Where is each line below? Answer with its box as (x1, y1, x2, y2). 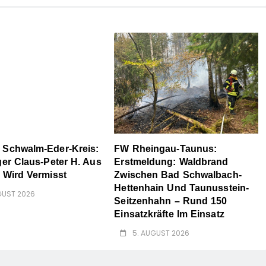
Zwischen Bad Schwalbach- (114, 170, 242, 180)
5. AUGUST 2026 (132, 228, 190, 239)
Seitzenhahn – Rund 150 (114, 196, 227, 207)
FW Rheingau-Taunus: (114, 144, 217, 154)
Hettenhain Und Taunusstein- (114, 183, 249, 194)
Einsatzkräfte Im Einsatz (114, 209, 224, 220)
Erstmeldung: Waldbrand (114, 157, 229, 167)
